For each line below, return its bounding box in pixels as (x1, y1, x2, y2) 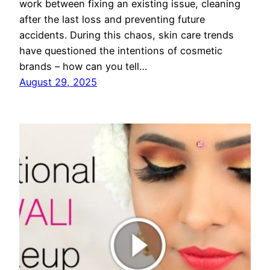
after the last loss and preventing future (19, 13, 205, 26)
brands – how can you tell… (19, 60, 147, 73)
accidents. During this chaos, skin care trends (19, 29, 234, 42)
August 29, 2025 (19, 76, 97, 89)
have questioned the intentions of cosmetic (19, 45, 222, 57)
